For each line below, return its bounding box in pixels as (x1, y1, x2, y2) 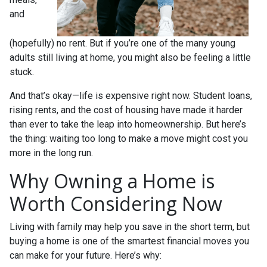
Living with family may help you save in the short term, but (10, 221, 250, 232)
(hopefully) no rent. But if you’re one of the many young (10, 38, 235, 49)
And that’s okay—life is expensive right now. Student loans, (10, 90, 252, 101)
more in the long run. (10, 147, 93, 159)
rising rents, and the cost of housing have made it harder (10, 104, 243, 116)
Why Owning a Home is (10, 168, 215, 194)
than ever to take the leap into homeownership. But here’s (10, 119, 246, 130)
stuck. (10, 66, 34, 77)
